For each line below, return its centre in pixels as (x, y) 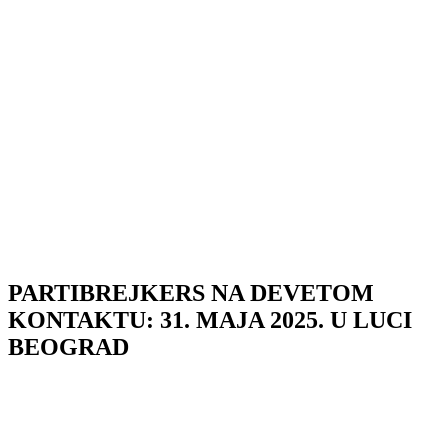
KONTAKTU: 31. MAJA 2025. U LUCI (210, 319)
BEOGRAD (68, 346)
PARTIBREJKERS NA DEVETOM (191, 292)
